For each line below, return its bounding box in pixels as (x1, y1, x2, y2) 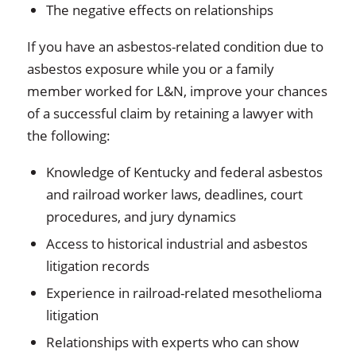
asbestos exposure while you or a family (26, 60, 274, 78)
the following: (26, 126, 110, 145)
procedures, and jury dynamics (45, 207, 236, 226)
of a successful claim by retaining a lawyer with (26, 104, 313, 122)
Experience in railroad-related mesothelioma (45, 284, 322, 302)
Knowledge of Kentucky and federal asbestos (45, 163, 323, 181)
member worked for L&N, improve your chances (26, 82, 327, 100)
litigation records (45, 257, 149, 275)
